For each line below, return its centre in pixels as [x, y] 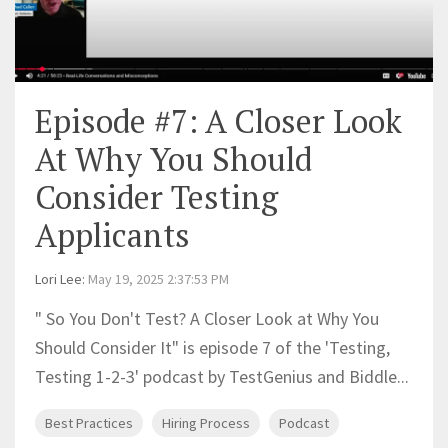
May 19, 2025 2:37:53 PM [158, 278]
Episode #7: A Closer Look [218, 120]
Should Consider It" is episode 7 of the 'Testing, [212, 347]
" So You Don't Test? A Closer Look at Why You [207, 318]
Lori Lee [58, 278]
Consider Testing [156, 196]
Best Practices [89, 422]
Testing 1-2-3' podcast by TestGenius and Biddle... [222, 376]
